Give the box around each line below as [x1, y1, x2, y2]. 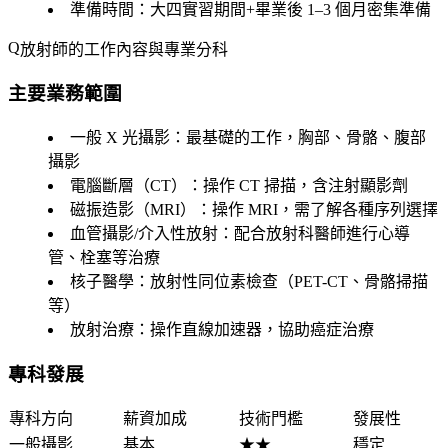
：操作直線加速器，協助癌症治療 [134, 321, 374, 338]
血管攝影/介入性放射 [70, 225, 218, 242]
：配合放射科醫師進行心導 [218, 225, 410, 242]
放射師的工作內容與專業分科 [20, 40, 228, 58]
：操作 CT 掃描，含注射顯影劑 [187, 177, 408, 194]
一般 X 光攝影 [70, 129, 170, 146]
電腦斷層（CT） [70, 177, 187, 194]
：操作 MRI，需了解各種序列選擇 [196, 201, 438, 218]
